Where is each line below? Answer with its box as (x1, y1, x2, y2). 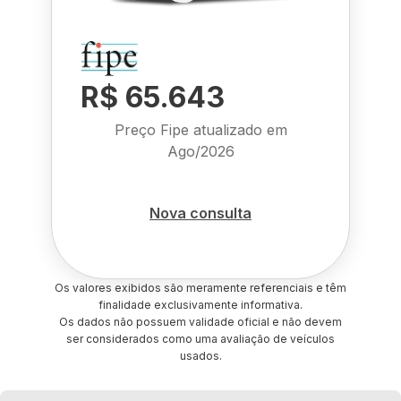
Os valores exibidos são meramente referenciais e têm (55, 281, 346, 294)
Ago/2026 (166, 142, 235, 160)
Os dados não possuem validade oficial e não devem (59, 315, 342, 328)
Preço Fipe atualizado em (114, 121, 287, 139)
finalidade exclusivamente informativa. (98, 298, 303, 311)
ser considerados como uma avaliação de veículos (66, 332, 335, 346)
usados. (179, 349, 222, 363)
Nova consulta (149, 203, 252, 222)
